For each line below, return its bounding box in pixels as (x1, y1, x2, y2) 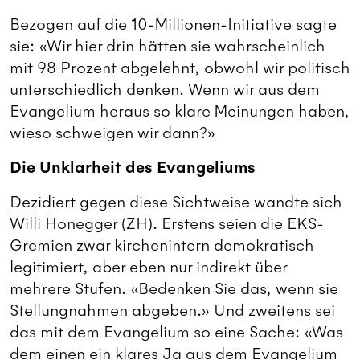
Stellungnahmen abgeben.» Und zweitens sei (10, 301, 335, 321)
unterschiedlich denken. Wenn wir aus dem (10, 80, 320, 100)
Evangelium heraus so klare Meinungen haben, (10, 102, 350, 121)
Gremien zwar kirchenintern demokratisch (10, 236, 314, 256)
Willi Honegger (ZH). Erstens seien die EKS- (10, 215, 324, 234)
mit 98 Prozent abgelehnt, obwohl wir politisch (10, 59, 350, 78)
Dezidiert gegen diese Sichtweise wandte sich (10, 193, 342, 212)
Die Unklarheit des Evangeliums (10, 157, 256, 178)
